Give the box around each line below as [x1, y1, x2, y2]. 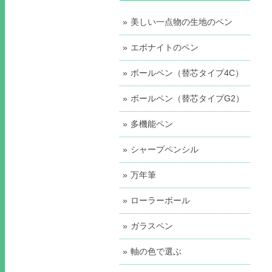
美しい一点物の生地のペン [131, 16, 233, 27]
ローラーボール [131, 195, 190, 205]
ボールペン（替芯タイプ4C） [131, 67, 243, 78]
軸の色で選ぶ [131, 246, 182, 256]
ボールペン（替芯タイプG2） [131, 93, 244, 103]
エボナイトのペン [131, 42, 199, 52]
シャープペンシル [131, 144, 199, 154]
